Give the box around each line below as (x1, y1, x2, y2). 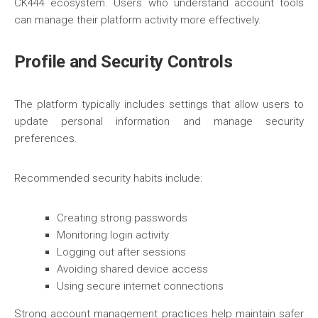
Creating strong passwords (57, 212, 187, 224)
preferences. (14, 132, 77, 145)
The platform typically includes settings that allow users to (14, 98, 304, 111)
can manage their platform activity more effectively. (14, 13, 261, 26)
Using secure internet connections (57, 280, 224, 292)
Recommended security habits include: (14, 172, 202, 185)
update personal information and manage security (14, 115, 304, 128)
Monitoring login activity (57, 229, 169, 241)
